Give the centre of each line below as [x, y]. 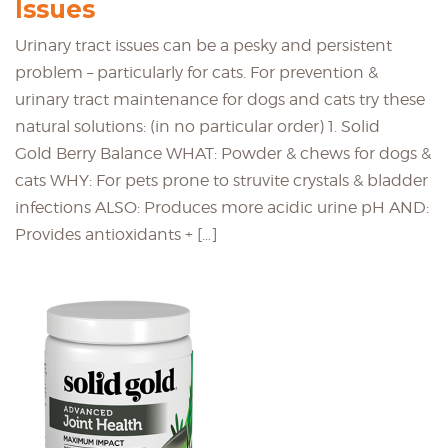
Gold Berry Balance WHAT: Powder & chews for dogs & [223, 153]
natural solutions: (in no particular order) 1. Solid [197, 126]
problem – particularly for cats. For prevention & [196, 72]
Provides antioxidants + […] [116, 234]
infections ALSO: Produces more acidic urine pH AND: [222, 207]
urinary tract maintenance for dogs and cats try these [220, 99]
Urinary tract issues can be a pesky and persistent [203, 45]
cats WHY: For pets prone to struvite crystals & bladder [221, 180]
